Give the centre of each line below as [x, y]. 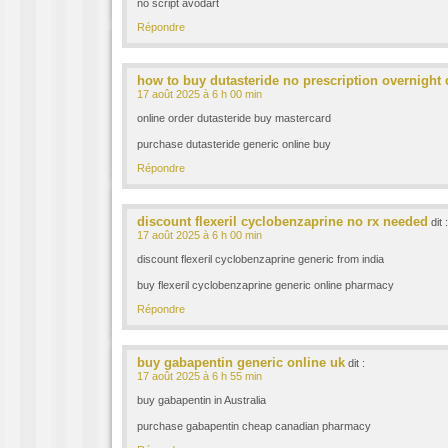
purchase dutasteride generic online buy [234, 144]
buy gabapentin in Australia [201, 400]
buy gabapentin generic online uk [241, 362]
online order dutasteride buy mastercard [234, 118]
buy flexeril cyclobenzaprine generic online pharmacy [265, 285]
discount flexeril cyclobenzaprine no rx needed [282, 221]
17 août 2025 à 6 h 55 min [199, 376]
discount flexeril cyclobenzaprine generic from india [260, 259]
